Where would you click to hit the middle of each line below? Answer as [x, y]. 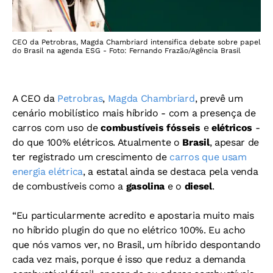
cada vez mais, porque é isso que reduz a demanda [129, 259]
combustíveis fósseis [151, 127]
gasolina [147, 186]
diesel [198, 186]
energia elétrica [48, 171]
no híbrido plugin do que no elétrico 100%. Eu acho [129, 230]
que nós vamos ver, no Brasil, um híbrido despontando [136, 244]
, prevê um [219, 98]
